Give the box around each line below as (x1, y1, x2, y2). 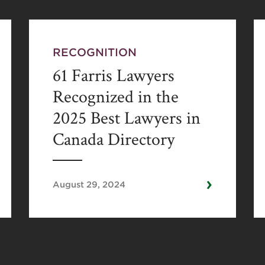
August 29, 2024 (52, 179, 125, 189)
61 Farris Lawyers (52, 64, 174, 88)
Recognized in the (52, 85, 179, 109)
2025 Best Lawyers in (52, 106, 201, 130)
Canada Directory (52, 128, 174, 151)
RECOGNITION (52, 45, 137, 59)
